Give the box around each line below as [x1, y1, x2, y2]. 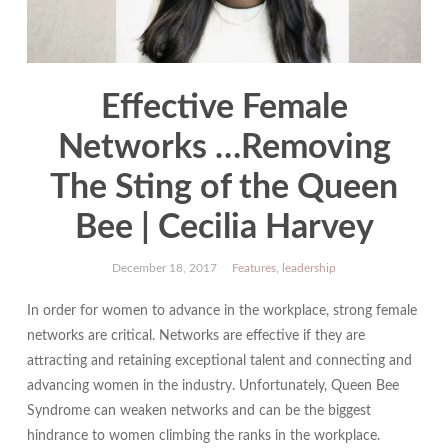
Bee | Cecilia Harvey [74, 211, 374, 246]
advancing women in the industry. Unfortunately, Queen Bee [26, 379, 399, 394]
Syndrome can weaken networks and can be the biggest [26, 404, 371, 419]
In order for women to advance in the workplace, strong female [26, 304, 417, 319]
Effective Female [100, 91, 348, 126]
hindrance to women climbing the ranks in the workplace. [26, 429, 380, 444]
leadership [282, 262, 336, 275]
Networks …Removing [57, 131, 391, 166]
